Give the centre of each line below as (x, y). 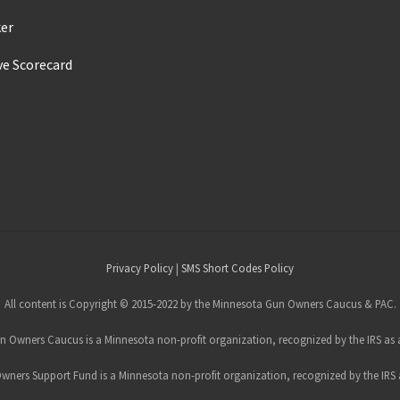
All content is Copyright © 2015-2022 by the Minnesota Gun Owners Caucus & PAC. (200, 304)
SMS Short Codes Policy (237, 268)
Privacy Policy (140, 268)
